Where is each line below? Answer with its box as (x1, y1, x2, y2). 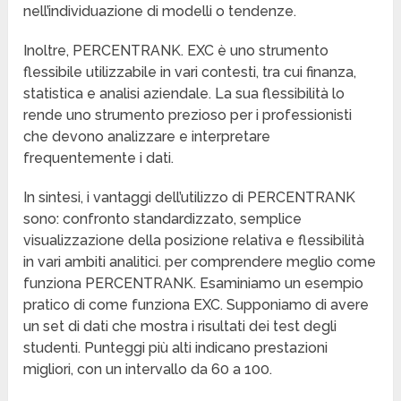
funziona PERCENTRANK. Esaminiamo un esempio (23, 275, 364, 293)
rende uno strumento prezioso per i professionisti (23, 107, 353, 124)
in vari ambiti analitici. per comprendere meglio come (23, 253, 377, 271)
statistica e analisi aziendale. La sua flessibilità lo (23, 85, 346, 103)
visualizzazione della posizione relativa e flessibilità (23, 232, 365, 250)
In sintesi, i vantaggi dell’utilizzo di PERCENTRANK (23, 189, 356, 207)
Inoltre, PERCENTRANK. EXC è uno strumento (23, 42, 329, 60)
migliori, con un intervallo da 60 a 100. (23, 361, 273, 379)
